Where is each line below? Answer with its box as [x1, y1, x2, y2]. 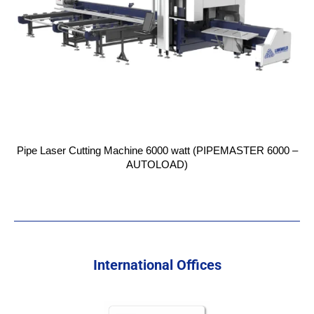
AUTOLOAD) [126, 158, 188, 170]
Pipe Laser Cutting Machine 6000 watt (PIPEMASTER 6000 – [16, 144, 298, 156]
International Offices [93, 257, 221, 273]
